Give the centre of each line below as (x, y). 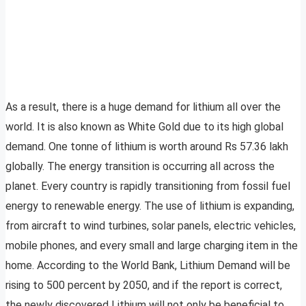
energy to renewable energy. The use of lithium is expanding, (150, 206)
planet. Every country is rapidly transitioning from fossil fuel (148, 186)
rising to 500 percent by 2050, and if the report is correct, (144, 286)
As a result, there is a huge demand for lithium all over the (143, 107)
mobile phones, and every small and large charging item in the (152, 246)
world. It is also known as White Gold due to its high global (144, 127)
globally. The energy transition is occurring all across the (140, 167)
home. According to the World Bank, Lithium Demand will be (148, 266)
